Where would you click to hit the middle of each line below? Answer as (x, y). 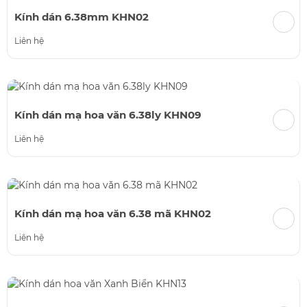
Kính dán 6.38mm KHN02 (82, 16)
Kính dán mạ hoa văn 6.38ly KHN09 (108, 115)
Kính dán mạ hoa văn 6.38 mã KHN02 (113, 214)
